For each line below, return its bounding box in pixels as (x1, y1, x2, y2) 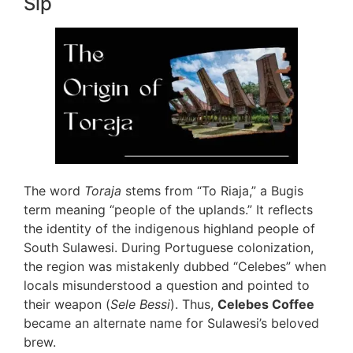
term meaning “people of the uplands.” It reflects (24, 202, 313, 218)
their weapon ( (24, 296, 110, 313)
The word (24, 183, 84, 199)
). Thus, (170, 296, 217, 313)
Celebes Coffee (217, 296, 314, 313)
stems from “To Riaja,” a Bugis (121, 183, 303, 199)
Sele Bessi (110, 296, 170, 313)
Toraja (84, 183, 121, 199)
